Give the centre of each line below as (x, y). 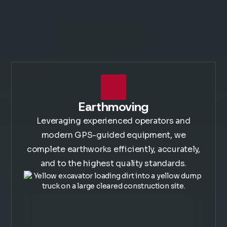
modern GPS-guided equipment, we (113, 135)
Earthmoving (113, 107)
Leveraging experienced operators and (113, 121)
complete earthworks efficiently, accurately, (113, 149)
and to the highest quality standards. (113, 163)
